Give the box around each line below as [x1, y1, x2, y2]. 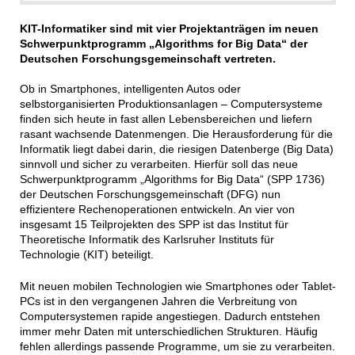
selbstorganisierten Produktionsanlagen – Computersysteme [19, 97, 323, 110]
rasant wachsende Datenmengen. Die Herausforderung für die [19, 127, 333, 140]
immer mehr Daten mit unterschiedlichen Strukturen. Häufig [19, 324, 318, 338]
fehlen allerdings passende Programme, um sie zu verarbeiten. [19, 339, 335, 353]
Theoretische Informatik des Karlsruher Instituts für [19, 232, 274, 246]
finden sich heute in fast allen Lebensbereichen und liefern [19, 112, 312, 125]
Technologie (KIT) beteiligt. [19, 247, 154, 261]
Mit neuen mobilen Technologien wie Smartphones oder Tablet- [19, 279, 336, 292]
